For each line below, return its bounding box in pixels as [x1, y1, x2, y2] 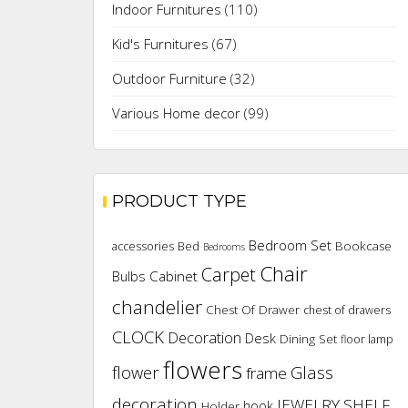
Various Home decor [112, 104, 240, 123]
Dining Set [280, 331, 337, 348]
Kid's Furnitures [112, 35, 209, 54]
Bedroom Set [249, 236, 331, 256]
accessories [112, 239, 174, 255]
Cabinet [149, 267, 198, 287]
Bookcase [335, 238, 392, 255]
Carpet [201, 262, 256, 288]
